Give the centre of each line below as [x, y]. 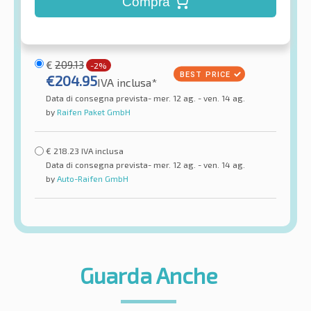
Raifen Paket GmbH [93, 111]
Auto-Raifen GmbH [92, 178]
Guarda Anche [149, 275]
